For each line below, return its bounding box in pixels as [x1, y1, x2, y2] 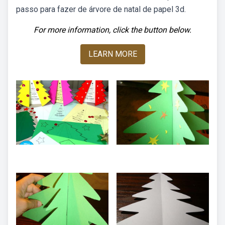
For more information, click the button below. [34, 25, 191, 35]
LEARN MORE [88, 49, 137, 59]
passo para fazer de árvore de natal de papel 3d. [16, 5, 186, 14]
